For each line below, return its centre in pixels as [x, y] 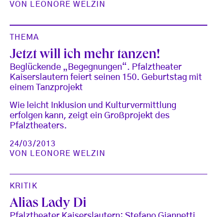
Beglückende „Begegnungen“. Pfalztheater [96, 67]
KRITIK [23, 186]
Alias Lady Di [48, 204]
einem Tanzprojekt [46, 87]
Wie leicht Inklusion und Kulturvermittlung [93, 105]
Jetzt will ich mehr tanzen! [85, 55]
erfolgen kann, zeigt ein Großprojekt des [90, 116]
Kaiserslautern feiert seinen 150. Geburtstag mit [106, 77]
